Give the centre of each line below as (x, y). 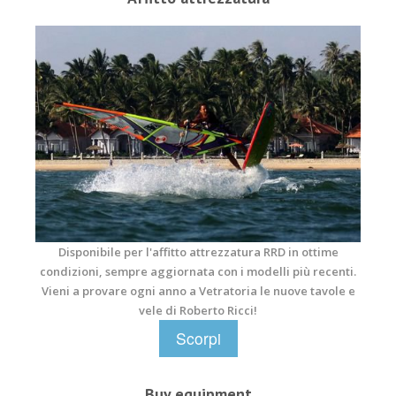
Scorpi (198, 339)
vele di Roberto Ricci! (198, 311)
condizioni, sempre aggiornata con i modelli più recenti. (198, 272)
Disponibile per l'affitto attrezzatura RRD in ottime (198, 252)
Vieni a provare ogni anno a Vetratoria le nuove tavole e (198, 291)
